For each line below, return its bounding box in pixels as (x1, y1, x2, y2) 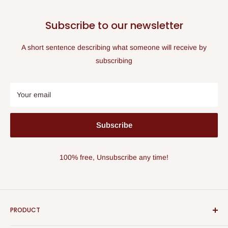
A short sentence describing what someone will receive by (21, 43, 207, 51)
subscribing (96, 56, 132, 65)
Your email (17, 91, 51, 99)
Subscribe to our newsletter (45, 18, 183, 33)
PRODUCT (10, 206, 40, 214)
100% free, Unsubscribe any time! (60, 153, 168, 161)
